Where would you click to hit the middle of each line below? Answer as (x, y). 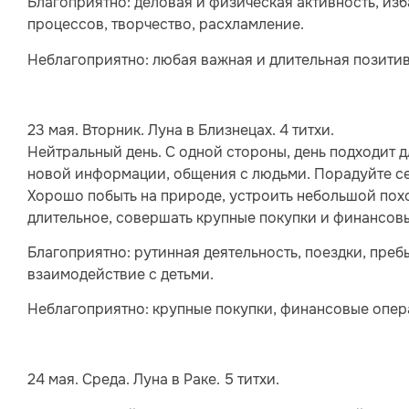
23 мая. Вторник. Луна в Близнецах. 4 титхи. (181, 130)
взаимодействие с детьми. (121, 274)
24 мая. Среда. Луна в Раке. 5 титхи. (153, 380)
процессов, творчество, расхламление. (166, 25)
